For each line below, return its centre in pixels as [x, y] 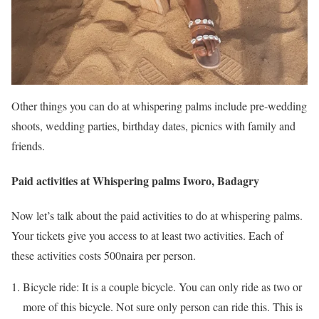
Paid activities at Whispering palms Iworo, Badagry [135, 181]
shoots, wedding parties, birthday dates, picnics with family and [153, 125]
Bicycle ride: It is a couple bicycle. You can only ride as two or [162, 287]
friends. [28, 145]
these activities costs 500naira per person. [104, 256]
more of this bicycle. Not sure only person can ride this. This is [163, 307]
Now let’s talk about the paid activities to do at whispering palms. [157, 216]
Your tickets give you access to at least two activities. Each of [147, 236]
